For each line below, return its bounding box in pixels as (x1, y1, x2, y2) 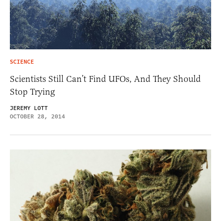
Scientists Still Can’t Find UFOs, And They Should (10, 73, 201, 84)
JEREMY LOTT (10, 104, 48, 112)
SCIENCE (10, 57, 34, 66)
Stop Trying (10, 86, 55, 97)
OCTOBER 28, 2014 (10, 112, 65, 121)
